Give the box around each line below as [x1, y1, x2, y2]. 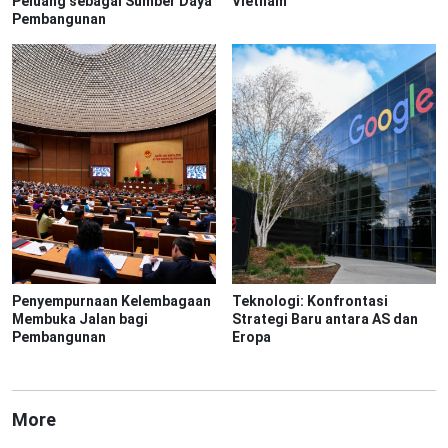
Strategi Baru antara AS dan [232, 310, 418, 327]
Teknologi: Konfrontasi [232, 292, 388, 309]
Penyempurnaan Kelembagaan [12, 292, 211, 309]
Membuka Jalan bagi [12, 310, 148, 327]
